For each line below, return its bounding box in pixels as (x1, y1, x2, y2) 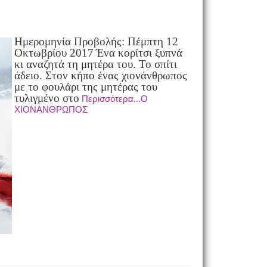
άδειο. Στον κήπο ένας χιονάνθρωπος (14, 69, 187, 82)
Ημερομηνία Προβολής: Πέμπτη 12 (14, 35, 178, 48)
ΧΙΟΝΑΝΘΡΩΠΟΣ (14, 104, 88, 114)
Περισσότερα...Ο (81, 94, 148, 104)
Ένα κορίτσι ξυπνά (95, 46, 182, 59)
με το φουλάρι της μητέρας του (14, 80, 157, 93)
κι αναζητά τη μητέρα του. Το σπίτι (14, 58, 177, 70)
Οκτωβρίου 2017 (14, 46, 94, 59)
